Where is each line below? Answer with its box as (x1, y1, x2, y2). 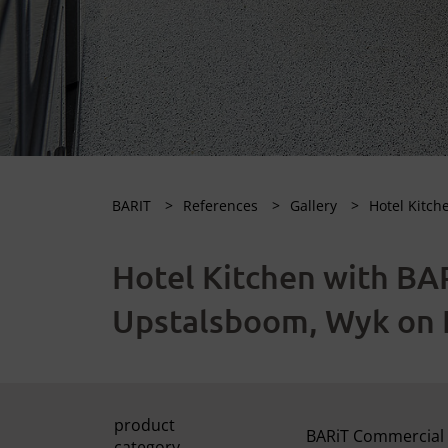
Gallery (290, 196, 341, 215)
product (114, 414, 175, 436)
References (183, 196, 262, 215)
